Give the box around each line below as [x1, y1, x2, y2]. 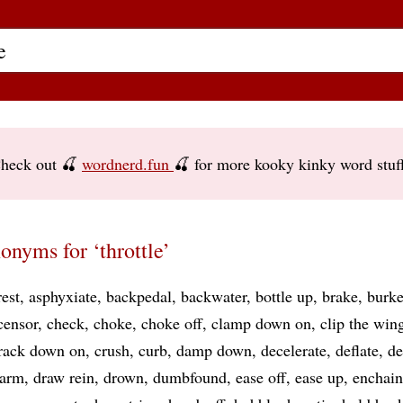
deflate [336, 339, 379, 361]
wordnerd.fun [82, 153, 174, 175]
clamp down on [211, 312, 311, 334]
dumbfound [153, 366, 227, 388]
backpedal [106, 285, 172, 307]
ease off [236, 366, 286, 388]
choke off [141, 312, 202, 334]
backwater [181, 285, 246, 307]
